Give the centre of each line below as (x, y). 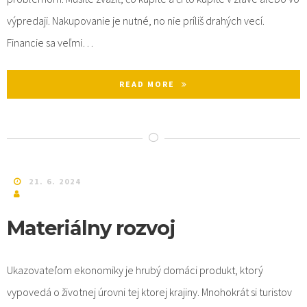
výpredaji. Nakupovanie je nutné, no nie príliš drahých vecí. (136, 20)
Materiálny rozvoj (91, 228)
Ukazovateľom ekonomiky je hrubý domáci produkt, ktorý (135, 270)
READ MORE (147, 84)
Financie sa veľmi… (50, 42)
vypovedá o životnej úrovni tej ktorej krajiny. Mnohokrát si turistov (149, 292)
